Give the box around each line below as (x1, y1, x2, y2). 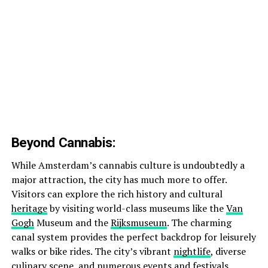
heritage (11, 201, 47, 215)
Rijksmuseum (110, 215, 167, 229)
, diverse (210, 244, 246, 258)
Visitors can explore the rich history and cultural (11, 187, 223, 200)
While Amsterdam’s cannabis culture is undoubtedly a (11, 158, 245, 172)
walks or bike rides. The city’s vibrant (11, 244, 173, 258)
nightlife (173, 244, 211, 258)
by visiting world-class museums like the (47, 201, 226, 215)
